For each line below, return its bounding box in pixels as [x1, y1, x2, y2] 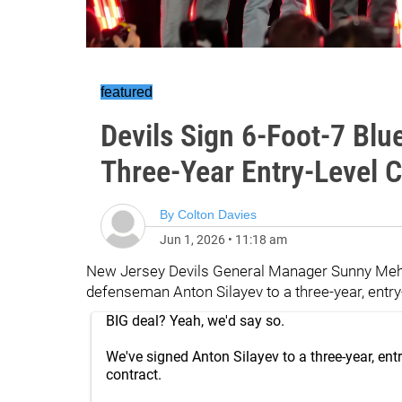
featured [100, 84, 153, 100]
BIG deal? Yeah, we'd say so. [106, 312, 284, 329]
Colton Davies [178, 207, 257, 222]
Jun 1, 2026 [160, 232, 225, 247]
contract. [106, 366, 162, 383]
